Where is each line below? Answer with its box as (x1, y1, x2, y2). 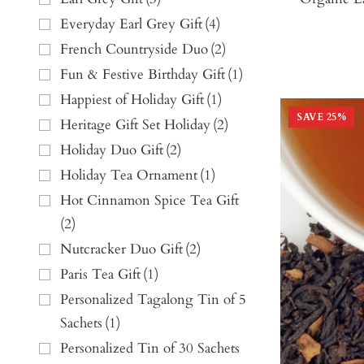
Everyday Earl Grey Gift (60, 15, 202, 34)
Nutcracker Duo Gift (60, 240, 183, 259)
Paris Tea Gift (60, 265, 141, 284)
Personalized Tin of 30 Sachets (60, 339, 240, 358)
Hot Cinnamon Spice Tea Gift (60, 191, 239, 210)
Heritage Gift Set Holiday (60, 115, 210, 135)
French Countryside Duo (60, 40, 208, 59)
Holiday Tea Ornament (60, 166, 197, 185)
